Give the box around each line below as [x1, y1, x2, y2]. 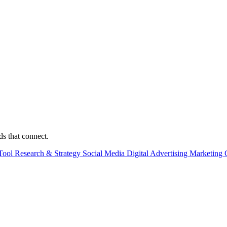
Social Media [83, 148, 127, 158]
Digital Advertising [127, 148, 190, 158]
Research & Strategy [15, 148, 83, 158]
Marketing [190, 148, 224, 158]
